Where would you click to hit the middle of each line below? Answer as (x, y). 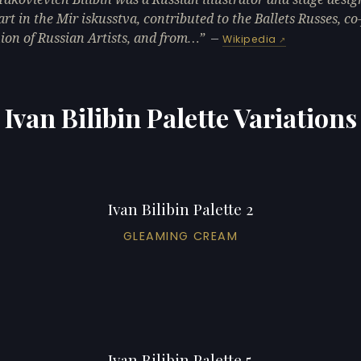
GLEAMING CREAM (180, 236)
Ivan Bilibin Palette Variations (180, 117)
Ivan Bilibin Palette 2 (180, 208)
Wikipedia (249, 39)
